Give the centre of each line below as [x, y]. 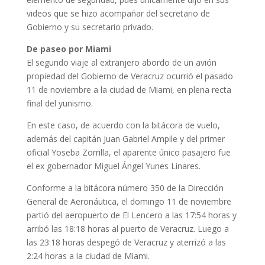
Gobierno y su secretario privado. [90, 27]
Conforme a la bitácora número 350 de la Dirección [125, 188]
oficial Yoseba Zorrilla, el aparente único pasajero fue [128, 153]
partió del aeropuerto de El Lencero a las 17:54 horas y [131, 215]
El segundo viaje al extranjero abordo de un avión [121, 63]
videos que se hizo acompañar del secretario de [118, 14]
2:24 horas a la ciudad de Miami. [88, 256]
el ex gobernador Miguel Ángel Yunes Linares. [113, 166]
